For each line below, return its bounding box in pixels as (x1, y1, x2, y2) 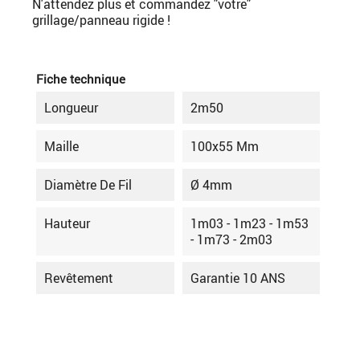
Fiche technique (36, 70, 125, 87)
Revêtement (44, 268, 113, 287)
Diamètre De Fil (44, 175, 132, 194)
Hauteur (44, 214, 90, 232)
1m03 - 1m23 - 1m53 (190, 214, 309, 232)
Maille (44, 137, 79, 155)
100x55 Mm (190, 137, 259, 155)
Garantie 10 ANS (190, 268, 285, 287)
